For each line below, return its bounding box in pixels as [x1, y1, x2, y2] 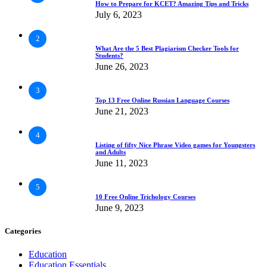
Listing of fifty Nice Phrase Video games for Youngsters [95, 141, 255, 148]
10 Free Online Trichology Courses [95, 193, 195, 200]
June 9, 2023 [95, 202, 144, 213]
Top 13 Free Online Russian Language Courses [95, 96, 229, 104]
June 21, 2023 [95, 105, 148, 116]
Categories [5, 226, 41, 235]
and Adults [95, 148, 126, 156]
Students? [95, 51, 123, 59]
